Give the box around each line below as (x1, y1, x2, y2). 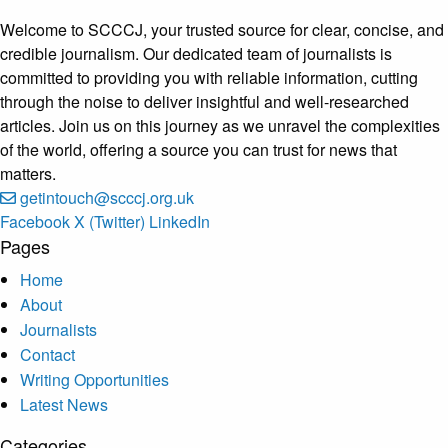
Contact (20, 342, 75, 366)
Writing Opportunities (20, 367, 169, 391)
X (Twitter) (74, 209, 145, 233)
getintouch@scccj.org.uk (20, 185, 194, 209)
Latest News (20, 392, 108, 416)
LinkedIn (149, 209, 210, 233)
